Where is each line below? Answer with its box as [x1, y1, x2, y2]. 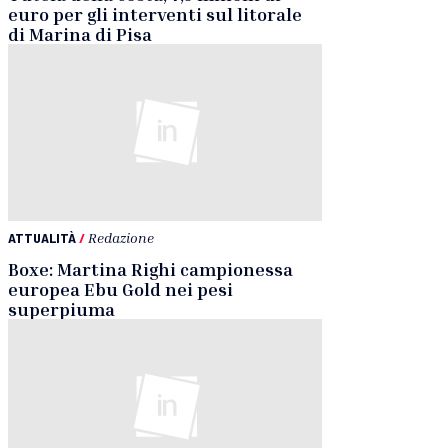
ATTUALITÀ [8, 228, 76, 246]
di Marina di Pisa [8, 23, 152, 46]
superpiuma [8, 297, 115, 320]
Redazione [88, 228, 154, 246]
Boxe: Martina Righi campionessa [8, 257, 293, 280]
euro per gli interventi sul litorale [8, 3, 302, 26]
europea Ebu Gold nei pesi [8, 277, 233, 300]
